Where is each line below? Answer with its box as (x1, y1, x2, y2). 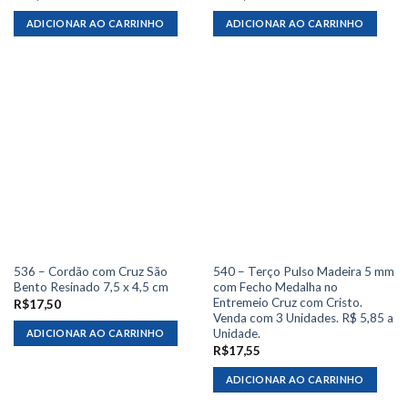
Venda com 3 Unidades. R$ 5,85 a (212, 311, 393, 326)
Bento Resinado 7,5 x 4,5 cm (13, 280, 168, 295)
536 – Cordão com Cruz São (13, 264, 168, 280)
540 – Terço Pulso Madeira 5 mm (212, 264, 394, 280)
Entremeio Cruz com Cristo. (212, 295, 362, 311)
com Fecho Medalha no (212, 280, 338, 295)
